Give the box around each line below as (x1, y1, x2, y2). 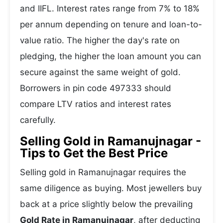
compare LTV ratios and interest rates (20, 99, 171, 109)
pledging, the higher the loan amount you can (20, 51, 201, 61)
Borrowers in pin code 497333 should (20, 83, 171, 93)
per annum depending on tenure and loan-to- (20, 19, 202, 29)
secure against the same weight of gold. (20, 67, 181, 77)
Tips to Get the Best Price (20, 146, 168, 160)
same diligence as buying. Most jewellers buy (20, 183, 202, 193)
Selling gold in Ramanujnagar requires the (20, 167, 186, 177)
